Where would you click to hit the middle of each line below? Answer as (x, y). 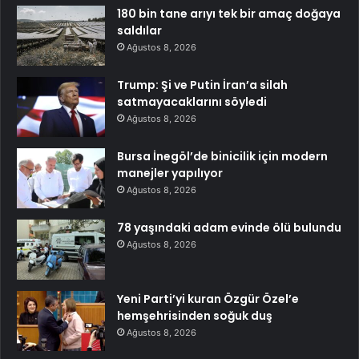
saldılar (139, 31)
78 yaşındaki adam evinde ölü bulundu (229, 228)
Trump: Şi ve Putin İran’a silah (202, 85)
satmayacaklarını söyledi (192, 102)
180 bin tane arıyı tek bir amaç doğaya (229, 14)
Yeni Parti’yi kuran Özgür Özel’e (208, 299)
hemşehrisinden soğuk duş (195, 316)
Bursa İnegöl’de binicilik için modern (222, 157)
